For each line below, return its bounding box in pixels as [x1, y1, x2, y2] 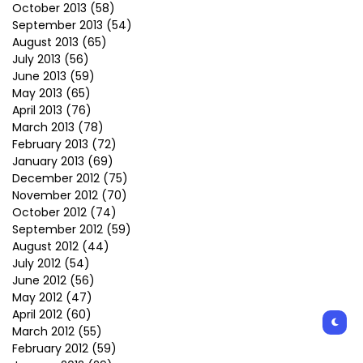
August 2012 [12, 238, 79, 254]
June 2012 [12, 272, 66, 288]
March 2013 [12, 119, 75, 135]
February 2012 [12, 340, 88, 357]
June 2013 [12, 68, 66, 84]
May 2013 [12, 85, 62, 101]
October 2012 [12, 204, 87, 220]
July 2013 [12, 51, 61, 67]
